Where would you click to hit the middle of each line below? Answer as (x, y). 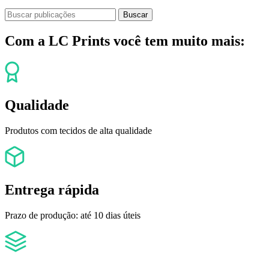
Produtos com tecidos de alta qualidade (78, 131)
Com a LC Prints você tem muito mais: (125, 41)
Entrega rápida (52, 189)
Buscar (135, 15)
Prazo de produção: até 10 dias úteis (73, 215)
